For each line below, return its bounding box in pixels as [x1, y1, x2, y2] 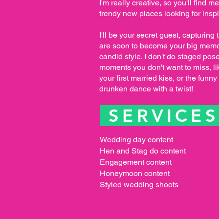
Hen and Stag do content [100, 146, 186, 155]
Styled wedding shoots [100, 179, 178, 189]
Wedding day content [100, 134, 173, 144]
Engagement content [100, 157, 172, 167]
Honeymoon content [100, 168, 170, 178]
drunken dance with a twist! [99, 84, 193, 93]
